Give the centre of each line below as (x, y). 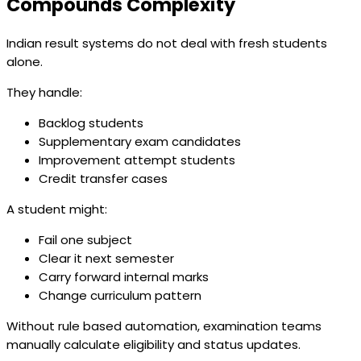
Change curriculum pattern (120, 295)
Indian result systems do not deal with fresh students (167, 43)
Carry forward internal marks (124, 276)
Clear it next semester (106, 258)
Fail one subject (85, 239)
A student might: (57, 209)
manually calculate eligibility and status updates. (154, 344)
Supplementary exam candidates (140, 141)
